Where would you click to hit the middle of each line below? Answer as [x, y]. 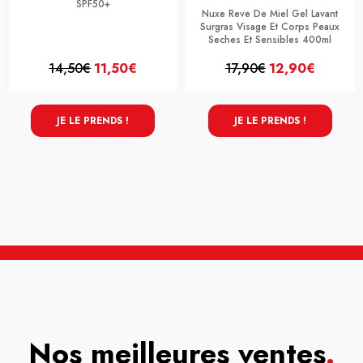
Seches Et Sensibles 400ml [270, 40]
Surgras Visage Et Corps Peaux [270, 27]
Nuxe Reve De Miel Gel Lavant [270, 14]
